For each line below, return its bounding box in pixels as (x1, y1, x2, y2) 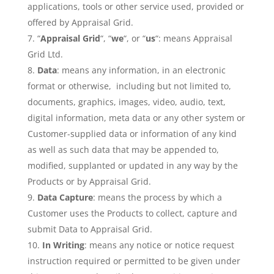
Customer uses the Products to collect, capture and (27, 207, 237, 219)
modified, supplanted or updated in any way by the (27, 160, 238, 171)
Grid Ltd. (27, 48, 63, 60)
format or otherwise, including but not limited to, (27, 80, 231, 92)
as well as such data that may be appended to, (27, 144, 219, 155)
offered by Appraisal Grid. (27, 17, 136, 28)
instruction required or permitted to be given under (27, 255, 240, 267)
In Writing (42, 239, 84, 251)
